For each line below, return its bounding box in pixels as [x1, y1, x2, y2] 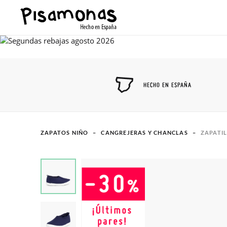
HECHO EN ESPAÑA [143, 81, 192, 89]
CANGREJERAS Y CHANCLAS [101, 129, 188, 136]
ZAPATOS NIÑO [41, 129, 89, 136]
